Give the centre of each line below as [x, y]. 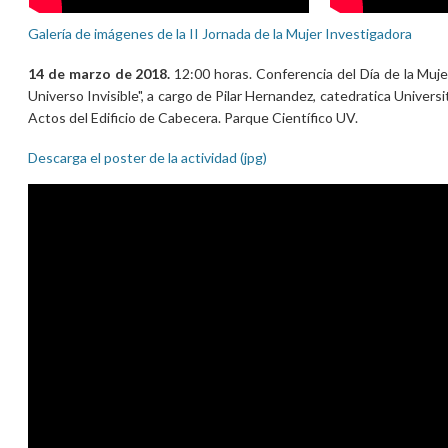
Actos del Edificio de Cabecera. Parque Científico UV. [192, 117]
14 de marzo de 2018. [99, 73]
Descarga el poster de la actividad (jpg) [147, 157]
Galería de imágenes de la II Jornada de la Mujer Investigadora [219, 33]
